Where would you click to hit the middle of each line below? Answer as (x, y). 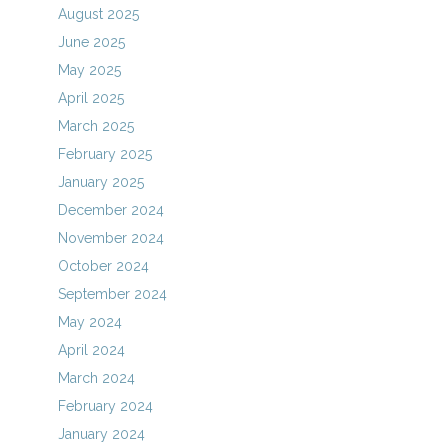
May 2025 (90, 70)
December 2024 (111, 210)
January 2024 (102, 434)
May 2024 (90, 322)
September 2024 (113, 294)
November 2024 (111, 238)
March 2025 (96, 126)
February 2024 (106, 406)
